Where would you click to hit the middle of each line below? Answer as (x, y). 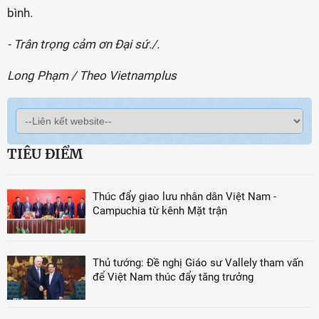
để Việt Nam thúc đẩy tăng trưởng (173, 277)
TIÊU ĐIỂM (45, 154)
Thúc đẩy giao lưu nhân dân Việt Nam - (184, 197)
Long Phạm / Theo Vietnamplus (92, 75)
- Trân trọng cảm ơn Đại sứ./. (83, 44)
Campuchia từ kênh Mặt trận (160, 211)
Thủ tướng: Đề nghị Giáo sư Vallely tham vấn (198, 262)
